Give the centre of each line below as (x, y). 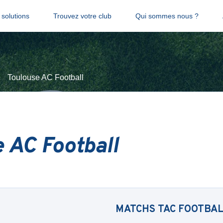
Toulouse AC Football (46, 77)
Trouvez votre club (82, 16)
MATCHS (137, 210)
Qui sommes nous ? (167, 16)
